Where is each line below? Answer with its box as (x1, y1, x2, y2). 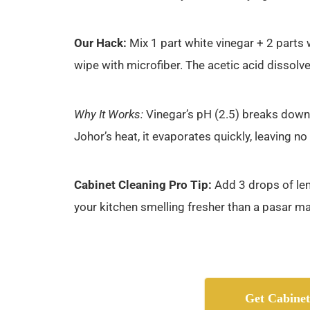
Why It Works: (74, 107, 143, 121)
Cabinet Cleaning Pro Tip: (74, 178, 212, 192)
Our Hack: (74, 36, 127, 51)
